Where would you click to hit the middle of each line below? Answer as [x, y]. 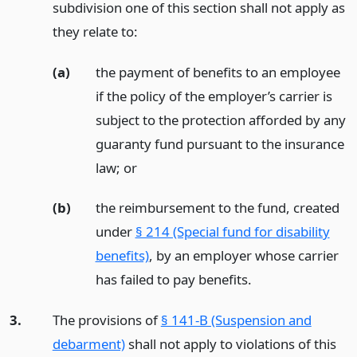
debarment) [88, 344]
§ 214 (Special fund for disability [232, 232]
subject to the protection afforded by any [220, 120]
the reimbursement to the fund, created [217, 208]
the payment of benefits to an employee [218, 72]
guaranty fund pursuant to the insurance [220, 143]
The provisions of [106, 320]
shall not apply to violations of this [230, 344]
